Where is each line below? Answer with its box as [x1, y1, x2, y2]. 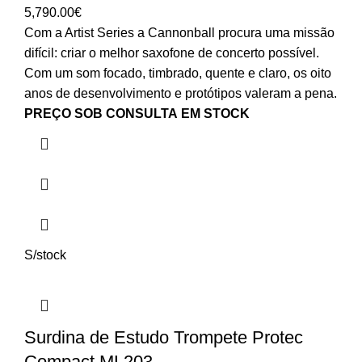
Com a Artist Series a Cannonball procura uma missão [24, 25, 335, 40]
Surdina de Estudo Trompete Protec [24, 326, 303, 347]
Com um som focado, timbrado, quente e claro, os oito [24, 65, 331, 80]
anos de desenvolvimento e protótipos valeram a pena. [24, 86, 337, 100]
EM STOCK [181, 106, 250, 120]
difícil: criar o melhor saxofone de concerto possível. [24, 45, 319, 60]
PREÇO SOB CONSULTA [24, 106, 178, 120]
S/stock [24, 247, 66, 262]
